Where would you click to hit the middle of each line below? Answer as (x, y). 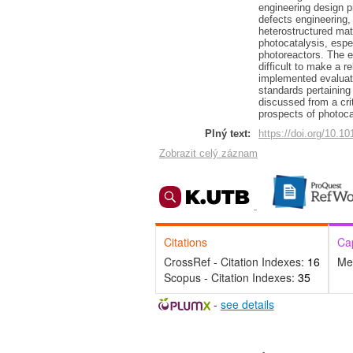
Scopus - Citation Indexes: (231, 277)
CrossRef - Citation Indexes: (236, 262)
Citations (186, 242)
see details (247, 304)
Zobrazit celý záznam (208, 153)
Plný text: (228, 134)
